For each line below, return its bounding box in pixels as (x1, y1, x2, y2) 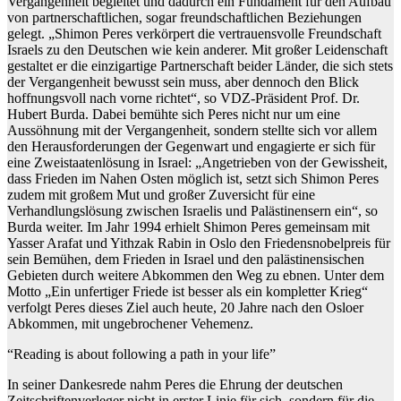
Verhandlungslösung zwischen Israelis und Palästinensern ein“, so (7, 202, 378, 218)
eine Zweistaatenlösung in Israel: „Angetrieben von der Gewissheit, (7, 154, 388, 170)
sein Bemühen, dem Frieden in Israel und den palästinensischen (7, 251, 364, 267)
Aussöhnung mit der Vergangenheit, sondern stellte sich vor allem (7, 122, 377, 138)
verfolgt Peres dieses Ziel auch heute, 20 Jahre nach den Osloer (7, 299, 363, 315)
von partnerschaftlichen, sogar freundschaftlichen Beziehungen (7, 9, 362, 25)
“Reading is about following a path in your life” (7, 346, 276, 362)
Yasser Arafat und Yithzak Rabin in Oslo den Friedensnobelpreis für (7, 235, 390, 251)
